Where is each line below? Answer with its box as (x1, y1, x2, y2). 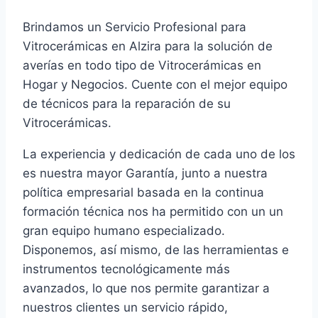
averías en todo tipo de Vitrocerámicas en (23, 58, 265, 73)
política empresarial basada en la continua (23, 185, 264, 200)
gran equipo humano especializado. (23, 224, 225, 238)
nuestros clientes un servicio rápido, (23, 300, 228, 315)
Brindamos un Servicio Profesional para (23, 20, 246, 35)
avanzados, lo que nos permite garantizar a (23, 281, 270, 296)
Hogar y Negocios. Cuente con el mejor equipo (23, 77, 287, 92)
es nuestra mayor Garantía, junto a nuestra (23, 166, 268, 181)
